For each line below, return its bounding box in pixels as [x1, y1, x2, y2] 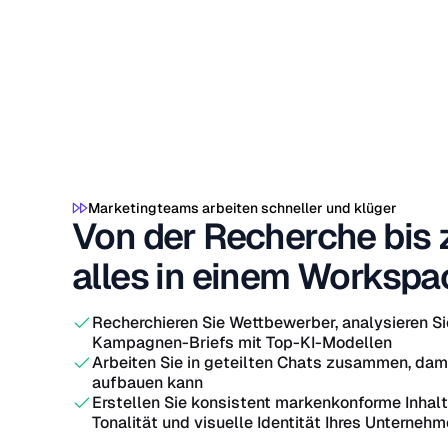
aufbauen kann [92, 372, 203, 393]
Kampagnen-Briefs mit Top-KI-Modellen [92, 332, 392, 353]
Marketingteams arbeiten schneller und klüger [88, 199, 397, 217]
